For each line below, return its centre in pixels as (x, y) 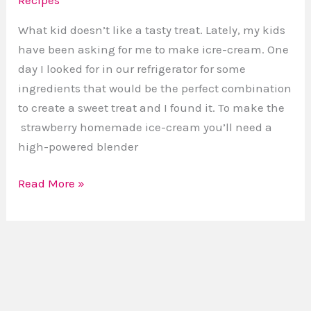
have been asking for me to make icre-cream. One (154, 49)
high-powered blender (78, 146)
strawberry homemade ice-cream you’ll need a (145, 127)
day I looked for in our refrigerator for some (132, 68)
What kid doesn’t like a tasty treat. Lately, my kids (152, 30)
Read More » (52, 184)
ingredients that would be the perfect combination (155, 88)
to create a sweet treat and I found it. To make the (152, 107)
